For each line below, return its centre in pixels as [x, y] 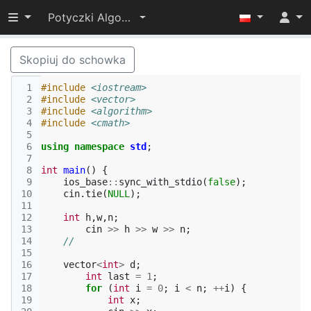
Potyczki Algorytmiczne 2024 [126, 17]
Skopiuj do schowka [73, 60]
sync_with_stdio [160, 182]
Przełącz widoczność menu [79, 17]
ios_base [85, 182]
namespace [99, 146]
